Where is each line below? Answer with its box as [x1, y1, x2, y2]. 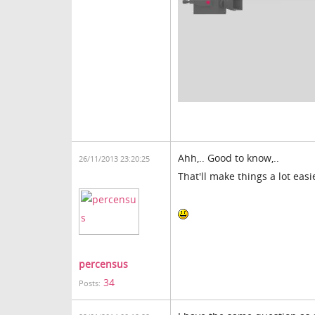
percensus [79, 257, 128, 271]
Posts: [79, 278, 101, 288]
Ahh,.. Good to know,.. [178, 151, 279, 165]
